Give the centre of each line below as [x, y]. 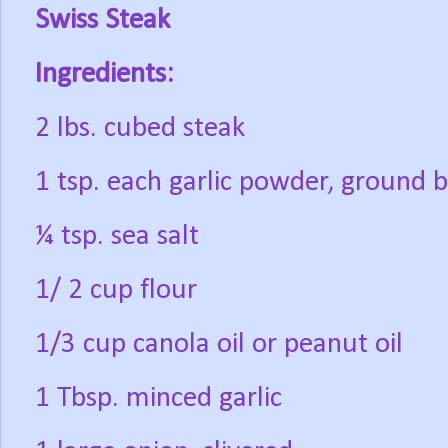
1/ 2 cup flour [116, 291]
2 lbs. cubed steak [140, 129]
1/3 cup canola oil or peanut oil [219, 345]
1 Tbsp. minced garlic [158, 399]
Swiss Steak [102, 21]
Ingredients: [104, 75]
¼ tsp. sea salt [117, 237]
